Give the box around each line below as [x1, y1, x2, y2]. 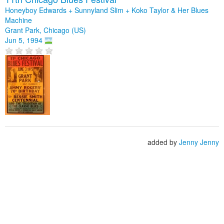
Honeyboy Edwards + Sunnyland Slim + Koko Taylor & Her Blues [5, 4, 208, 15]
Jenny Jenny [179, 137, 219, 147]
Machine [5, 14, 32, 25]
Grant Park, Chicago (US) [5, 24, 86, 35]
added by [147, 137, 179, 147]
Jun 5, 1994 [5, 34, 42, 45]
